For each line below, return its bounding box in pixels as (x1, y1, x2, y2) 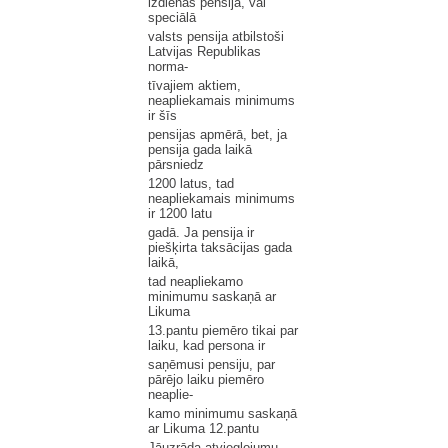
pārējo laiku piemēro (148, 372, 264, 387)
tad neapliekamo (148, 274, 243, 289)
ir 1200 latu (148, 206, 212, 221)
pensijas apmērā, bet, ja (148, 127, 287, 142)
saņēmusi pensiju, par (148, 357, 275, 372)
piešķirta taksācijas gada (148, 240, 292, 255)
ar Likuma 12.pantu (148, 421, 259, 436)
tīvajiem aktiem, (148, 78, 241, 93)
